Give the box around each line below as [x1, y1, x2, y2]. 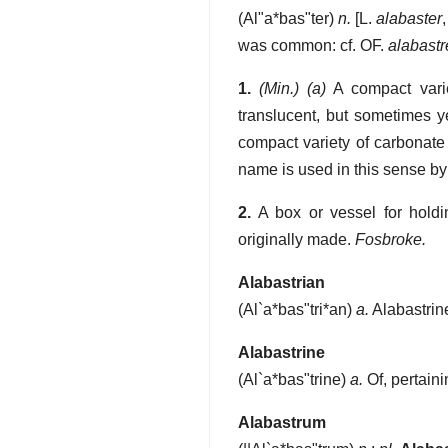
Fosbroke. [355, 231, 426, 249]
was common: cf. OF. [238, 37, 388, 55]
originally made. [238, 231, 351, 249]
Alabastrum [238, 414, 326, 432]
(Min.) [259, 80, 300, 98]
